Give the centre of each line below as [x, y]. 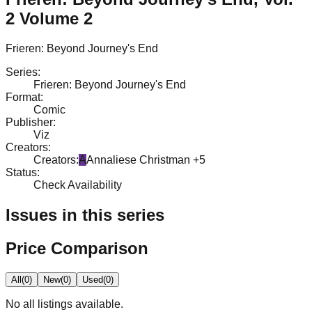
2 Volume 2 [49, 18]
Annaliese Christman [138, 159]
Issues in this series [85, 214]
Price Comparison [77, 248]
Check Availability [78, 185]
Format [23, 97]
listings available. [79, 304]
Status [21, 172]
